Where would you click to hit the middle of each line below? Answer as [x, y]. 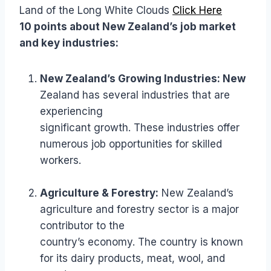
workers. [60, 161]
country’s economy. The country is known [142, 242]
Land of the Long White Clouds [96, 11]
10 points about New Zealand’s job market [128, 27]
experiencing [71, 112]
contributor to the [82, 226]
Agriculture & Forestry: [99, 193]
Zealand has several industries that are [135, 95]
